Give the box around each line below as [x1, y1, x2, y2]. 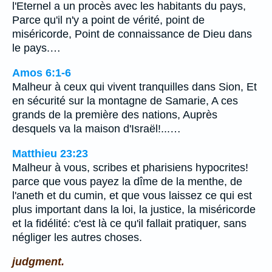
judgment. [12, 256, 64, 268]
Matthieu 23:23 [12, 147, 88, 160]
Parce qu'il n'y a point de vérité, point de [12, 14, 205, 27]
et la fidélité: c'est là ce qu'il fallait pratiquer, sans [12, 217, 246, 229]
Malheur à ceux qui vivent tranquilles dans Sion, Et [12, 80, 257, 93]
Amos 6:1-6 [12, 66, 71, 79]
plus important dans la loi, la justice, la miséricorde [12, 203, 256, 216]
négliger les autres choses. [12, 231, 142, 243]
